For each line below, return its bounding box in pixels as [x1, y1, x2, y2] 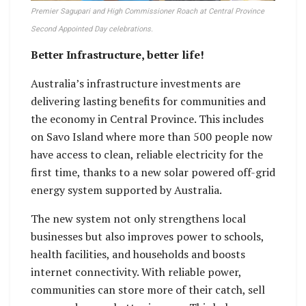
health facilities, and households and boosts [31, 247, 245, 262]
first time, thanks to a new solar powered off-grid [31, 165, 275, 180]
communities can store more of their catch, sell [31, 282, 265, 298]
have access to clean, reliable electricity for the [31, 147, 263, 163]
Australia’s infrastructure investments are [31, 76, 240, 92]
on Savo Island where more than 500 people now [31, 129, 273, 145]
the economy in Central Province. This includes [31, 111, 264, 127]
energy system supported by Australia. [31, 182, 222, 198]
